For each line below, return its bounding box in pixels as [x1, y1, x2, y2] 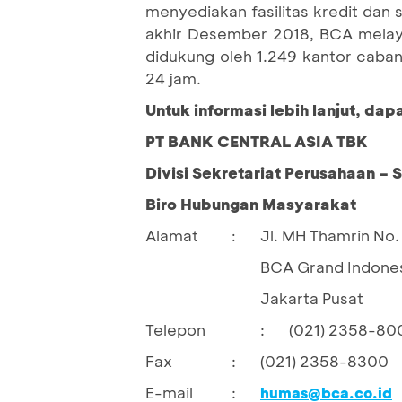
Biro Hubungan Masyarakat [145, 193, 356, 214]
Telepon [145, 319, 205, 339]
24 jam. [145, 67, 201, 88]
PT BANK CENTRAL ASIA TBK [145, 130, 368, 151]
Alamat [145, 224, 198, 245]
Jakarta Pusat [260, 287, 363, 308]
